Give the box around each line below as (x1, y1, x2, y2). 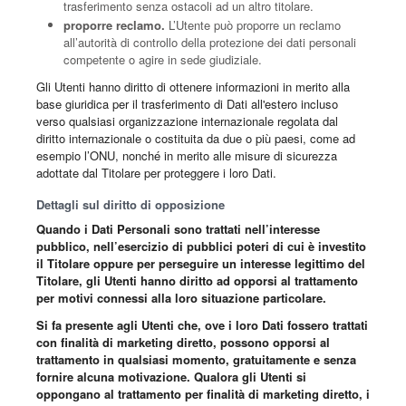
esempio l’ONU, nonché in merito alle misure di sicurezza (36, 147, 337, 165)
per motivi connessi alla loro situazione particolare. (36, 289, 326, 307)
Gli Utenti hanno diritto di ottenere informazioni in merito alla (36, 78, 350, 96)
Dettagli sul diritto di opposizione (36, 196, 225, 214)
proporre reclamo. (63, 16, 165, 34)
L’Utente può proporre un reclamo (165, 16, 341, 34)
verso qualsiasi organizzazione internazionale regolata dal (36, 112, 338, 130)
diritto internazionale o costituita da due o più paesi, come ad (36, 130, 355, 148)
